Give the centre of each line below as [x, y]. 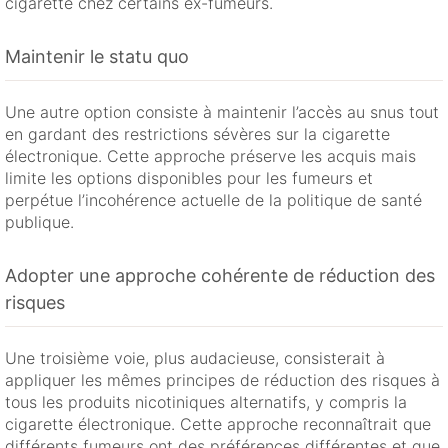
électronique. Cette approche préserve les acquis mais [210, 156]
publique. [39, 222]
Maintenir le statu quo [97, 57]
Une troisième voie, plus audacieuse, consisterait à [195, 358]
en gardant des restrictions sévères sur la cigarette [197, 134]
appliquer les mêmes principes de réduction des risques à [222, 380]
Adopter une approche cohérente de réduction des [220, 276]
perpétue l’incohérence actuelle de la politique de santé [213, 200]
